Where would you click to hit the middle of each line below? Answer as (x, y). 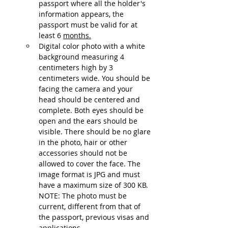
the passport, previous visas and (95, 217)
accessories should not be (84, 153)
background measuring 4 (82, 57)
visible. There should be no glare (96, 132)
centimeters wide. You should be (95, 78)
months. (77, 35)
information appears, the (82, 14)
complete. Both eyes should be (92, 110)
